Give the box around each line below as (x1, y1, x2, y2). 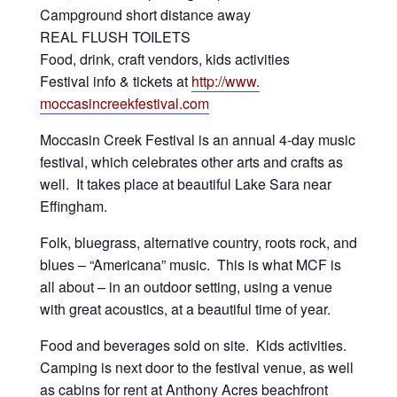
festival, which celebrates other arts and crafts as (39, 152, 343, 173)
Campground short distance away (39, 4, 251, 26)
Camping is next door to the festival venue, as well (39, 357, 354, 378)
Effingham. (39, 196, 107, 217)
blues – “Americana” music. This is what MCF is (39, 254, 341, 276)
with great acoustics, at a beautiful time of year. (39, 299, 331, 320)
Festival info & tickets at (39, 71, 191, 92)
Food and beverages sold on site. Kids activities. (39, 335, 350, 356)
